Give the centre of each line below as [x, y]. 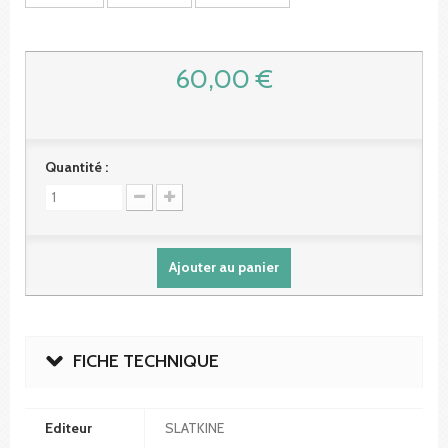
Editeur [68, 427]
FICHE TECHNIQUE [146, 360]
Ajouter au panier [224, 266]
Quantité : [76, 166]
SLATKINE [194, 427]
